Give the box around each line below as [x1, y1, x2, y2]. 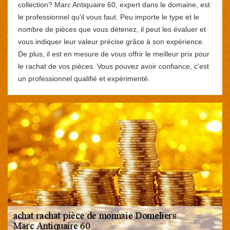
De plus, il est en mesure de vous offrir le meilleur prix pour [18, 49, 209, 58]
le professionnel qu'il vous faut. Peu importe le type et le [18, 12, 199, 21]
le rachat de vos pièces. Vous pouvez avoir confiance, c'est [18, 62, 209, 70]
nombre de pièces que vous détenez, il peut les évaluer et [18, 25, 206, 33]
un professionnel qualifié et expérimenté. [18, 74, 150, 83]
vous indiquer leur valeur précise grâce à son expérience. [18, 37, 204, 46]
